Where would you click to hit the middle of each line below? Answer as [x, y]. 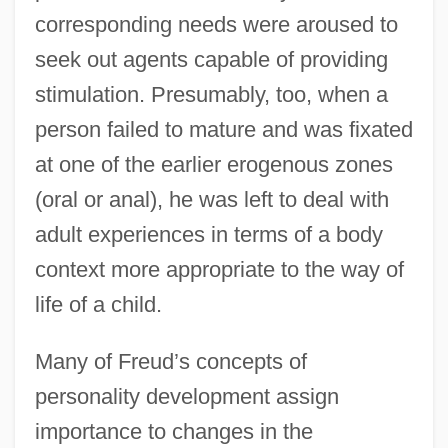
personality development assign [186, 396]
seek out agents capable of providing [211, 59]
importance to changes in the [173, 431]
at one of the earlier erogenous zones [213, 164]
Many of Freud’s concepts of [170, 361]
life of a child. [98, 304]
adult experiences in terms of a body [208, 234]
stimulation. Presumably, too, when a [211, 94]
